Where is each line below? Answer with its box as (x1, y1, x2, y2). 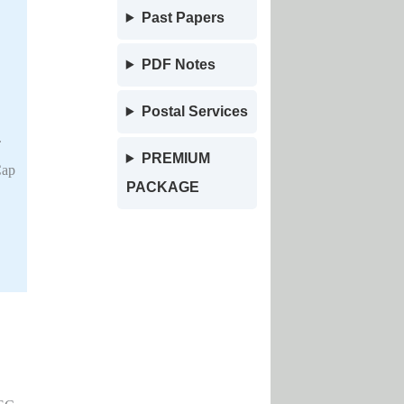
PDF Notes (141, 57, 216, 72)
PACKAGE (125, 179, 199, 195)
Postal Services (141, 104, 248, 119)
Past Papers (141, 10, 225, 25)
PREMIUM (141, 151, 210, 166)
